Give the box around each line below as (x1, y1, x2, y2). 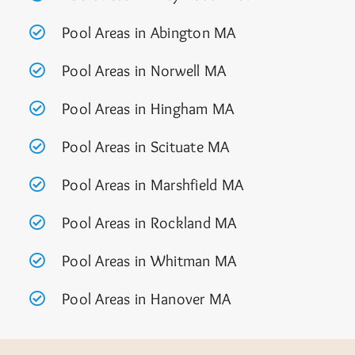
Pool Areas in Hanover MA (61, 289, 231, 309)
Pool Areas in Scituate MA (61, 137, 230, 157)
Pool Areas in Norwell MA (61, 61, 227, 81)
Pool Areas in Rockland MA (61, 213, 237, 233)
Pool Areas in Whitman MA (61, 251, 237, 271)
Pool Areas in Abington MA (61, 23, 236, 43)
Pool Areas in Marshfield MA (61, 175, 244, 195)
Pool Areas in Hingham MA (61, 99, 235, 119)
